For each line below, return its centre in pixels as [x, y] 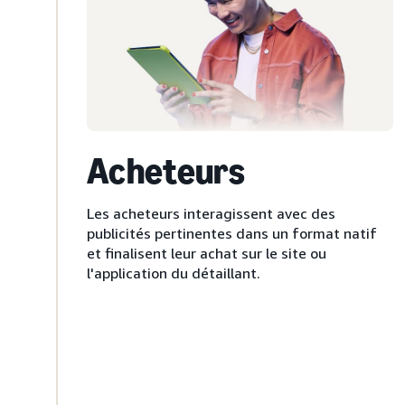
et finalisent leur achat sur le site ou [207, 254]
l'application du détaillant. [174, 273]
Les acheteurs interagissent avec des [211, 214]
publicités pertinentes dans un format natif [232, 234]
